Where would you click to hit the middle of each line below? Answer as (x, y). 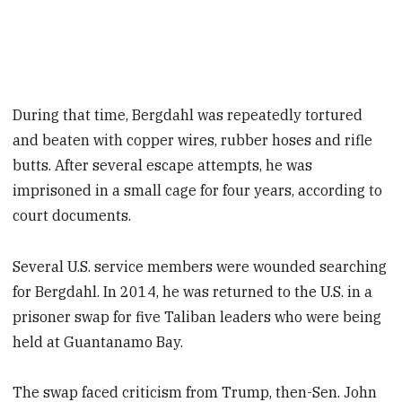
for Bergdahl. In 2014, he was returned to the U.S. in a (193, 291)
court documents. (72, 215)
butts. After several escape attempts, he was (163, 165)
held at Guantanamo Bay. (98, 341)
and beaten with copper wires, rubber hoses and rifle (193, 140)
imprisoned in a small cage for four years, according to (198, 190)
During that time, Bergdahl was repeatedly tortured (188, 114)
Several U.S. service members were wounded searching (200, 266)
